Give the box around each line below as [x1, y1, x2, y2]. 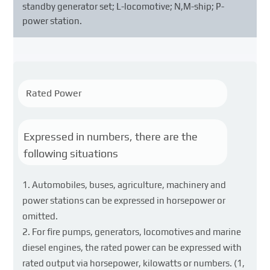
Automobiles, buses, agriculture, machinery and [32, 180, 227, 190]
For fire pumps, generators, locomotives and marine [32, 227, 242, 237]
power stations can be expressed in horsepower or [22, 195, 226, 206]
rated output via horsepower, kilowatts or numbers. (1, [22, 258, 245, 269]
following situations [23, 147, 118, 160]
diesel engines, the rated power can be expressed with [22, 242, 242, 253]
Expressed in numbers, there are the [23, 130, 198, 143]
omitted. [22, 211, 58, 222]
